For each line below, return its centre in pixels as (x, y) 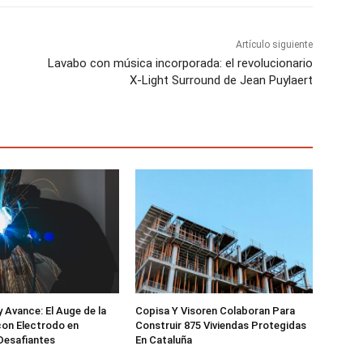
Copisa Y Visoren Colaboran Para (216, 311)
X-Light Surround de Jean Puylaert (221, 81)
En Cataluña (164, 340)
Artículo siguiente (274, 45)
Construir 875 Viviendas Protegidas (221, 326)
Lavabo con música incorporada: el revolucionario (180, 64)
